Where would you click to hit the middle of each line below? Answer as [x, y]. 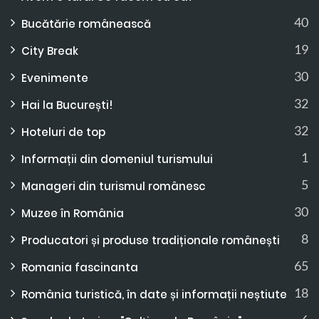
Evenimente [55, 78]
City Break [50, 51]
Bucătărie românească [86, 23]
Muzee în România [73, 213]
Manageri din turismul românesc [114, 186]
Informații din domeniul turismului [117, 159]
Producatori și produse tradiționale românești [151, 240]
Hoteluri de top [63, 132]
